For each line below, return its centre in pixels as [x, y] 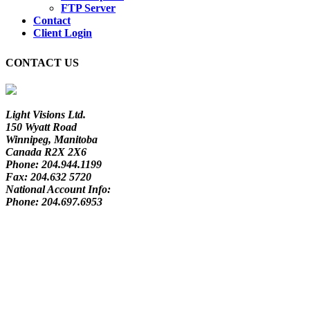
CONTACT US [42, 63]
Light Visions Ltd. [46, 115]
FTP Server [88, 8]
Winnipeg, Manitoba [52, 140]
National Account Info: [58, 190]
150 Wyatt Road [41, 127]
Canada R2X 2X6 [46, 152]
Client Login [63, 33]
